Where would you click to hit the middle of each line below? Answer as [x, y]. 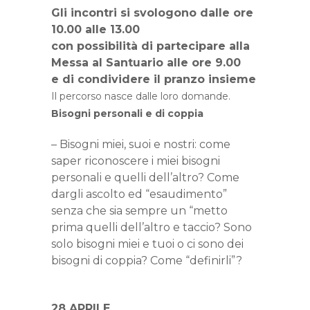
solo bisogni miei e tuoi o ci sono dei [147, 244]
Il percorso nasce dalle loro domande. [141, 96]
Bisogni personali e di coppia [127, 113]
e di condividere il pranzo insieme [154, 79]
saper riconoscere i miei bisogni [136, 161]
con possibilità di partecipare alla [151, 46]
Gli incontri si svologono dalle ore [152, 12]
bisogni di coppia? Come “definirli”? [147, 260]
